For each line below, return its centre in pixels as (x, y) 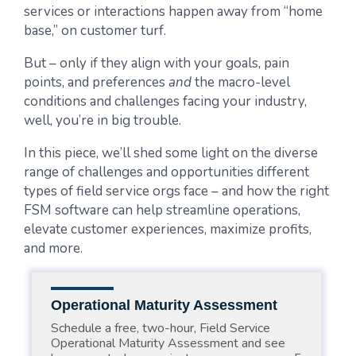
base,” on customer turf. (95, 31)
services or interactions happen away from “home (173, 12)
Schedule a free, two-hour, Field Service (160, 328)
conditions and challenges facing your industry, (165, 101)
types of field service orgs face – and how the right (176, 191)
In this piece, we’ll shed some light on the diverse (171, 153)
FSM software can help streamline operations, (162, 210)
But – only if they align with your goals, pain (157, 63)
